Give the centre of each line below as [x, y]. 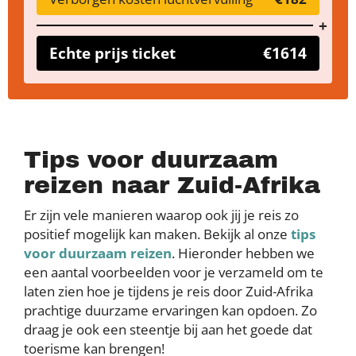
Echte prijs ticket [112, 53]
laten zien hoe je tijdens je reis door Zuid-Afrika [168, 291]
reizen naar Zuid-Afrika [172, 185]
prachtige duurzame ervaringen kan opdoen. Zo [170, 310]
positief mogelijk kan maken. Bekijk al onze [157, 234]
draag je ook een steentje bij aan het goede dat [168, 329]
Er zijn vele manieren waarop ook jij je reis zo [161, 215]
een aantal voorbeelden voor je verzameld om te [174, 272]
